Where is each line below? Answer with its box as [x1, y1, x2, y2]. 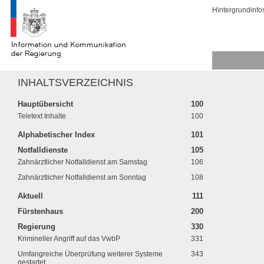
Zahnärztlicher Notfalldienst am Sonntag [18, 173, 146, 181]
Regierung [18, 222, 55, 231]
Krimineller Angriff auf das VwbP [18, 235, 120, 243]
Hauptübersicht [18, 100, 73, 108]
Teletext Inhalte [18, 112, 66, 120]
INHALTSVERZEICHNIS [18, 77, 133, 88]
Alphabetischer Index [18, 130, 95, 139]
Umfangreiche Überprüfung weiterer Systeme [18, 250, 163, 258]
